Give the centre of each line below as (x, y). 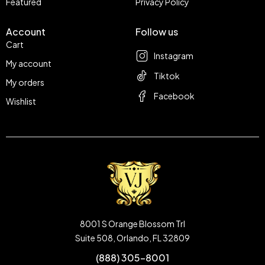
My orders (25, 83)
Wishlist (21, 101)
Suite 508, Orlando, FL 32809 (132, 238)
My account (29, 64)
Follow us (157, 32)
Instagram (174, 56)
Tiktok (167, 76)
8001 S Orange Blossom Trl (132, 224)
